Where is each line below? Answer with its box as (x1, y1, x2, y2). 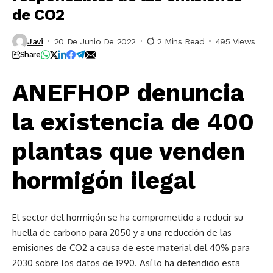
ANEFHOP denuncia (12, 79, 244, 107)
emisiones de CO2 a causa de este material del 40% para (12, 242, 250, 253)
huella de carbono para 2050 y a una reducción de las (12, 227, 232, 238)
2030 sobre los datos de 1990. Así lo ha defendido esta (12, 257, 240, 269)
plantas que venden (12, 137, 245, 166)
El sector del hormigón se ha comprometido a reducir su (12, 211, 243, 223)
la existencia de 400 (12, 108, 254, 136)
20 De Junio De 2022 (54, 36, 136, 46)
